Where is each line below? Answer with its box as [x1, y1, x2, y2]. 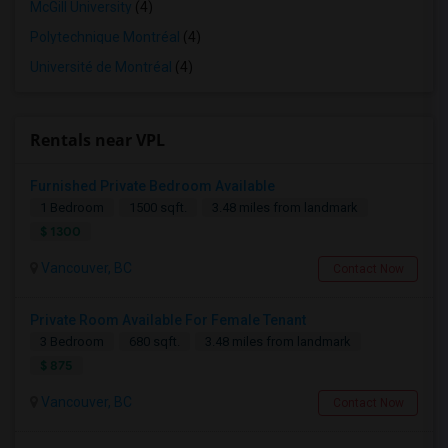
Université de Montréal [30, 59, 172, 75]
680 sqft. [129, 334, 180, 349]
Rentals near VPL [30, 129, 165, 151]
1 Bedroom [40, 200, 104, 215]
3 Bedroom [40, 334, 104, 349]
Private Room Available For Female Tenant [30, 312, 306, 328]
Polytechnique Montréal [30, 29, 180, 45]
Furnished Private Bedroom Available [30, 178, 275, 194]
